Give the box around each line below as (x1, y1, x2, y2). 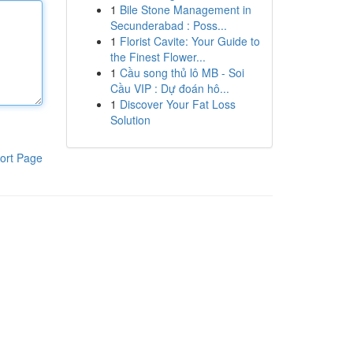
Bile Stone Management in (119, 2, 251, 17)
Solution (110, 112, 150, 128)
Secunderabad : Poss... (110, 17, 227, 33)
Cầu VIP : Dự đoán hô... (110, 80, 229, 96)
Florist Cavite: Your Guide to (119, 33, 260, 49)
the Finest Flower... (110, 49, 206, 65)
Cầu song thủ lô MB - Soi (119, 65, 244, 80)
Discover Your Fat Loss (119, 96, 236, 112)
